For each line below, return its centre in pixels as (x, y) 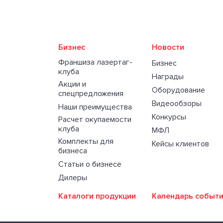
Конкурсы (169, 117)
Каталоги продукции (97, 196)
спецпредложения (91, 94)
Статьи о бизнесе (90, 165)
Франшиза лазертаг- (95, 62)
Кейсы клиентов (181, 144)
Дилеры (73, 178)
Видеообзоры (177, 104)
